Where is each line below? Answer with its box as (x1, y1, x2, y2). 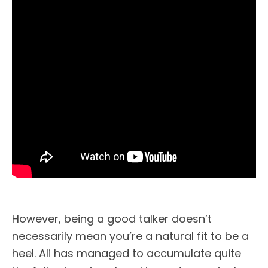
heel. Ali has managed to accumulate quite (12, 245, 241, 261)
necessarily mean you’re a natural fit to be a (12, 228, 249, 243)
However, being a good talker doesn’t (12, 211, 212, 226)
